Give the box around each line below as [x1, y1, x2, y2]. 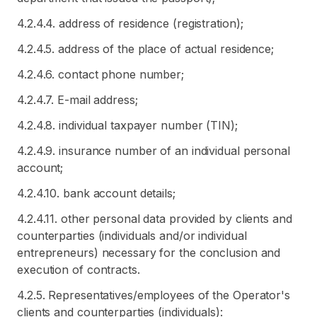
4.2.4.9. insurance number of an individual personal [17, 144, 290, 158]
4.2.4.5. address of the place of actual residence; [17, 42, 274, 56]
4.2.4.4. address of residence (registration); [17, 16, 243, 30]
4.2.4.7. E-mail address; [17, 93, 138, 107]
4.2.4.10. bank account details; [17, 186, 175, 200]
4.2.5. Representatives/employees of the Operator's [17, 288, 290, 302]
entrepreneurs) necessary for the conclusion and [17, 246, 281, 260]
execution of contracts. [17, 263, 140, 277]
